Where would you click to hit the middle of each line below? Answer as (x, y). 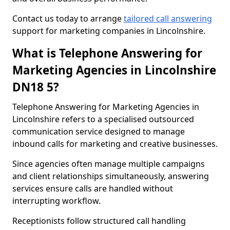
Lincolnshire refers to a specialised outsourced (103, 119)
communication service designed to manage (99, 131)
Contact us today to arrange (68, 18)
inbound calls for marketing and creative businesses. (115, 144)
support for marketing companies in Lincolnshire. (109, 31)
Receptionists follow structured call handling (99, 221)
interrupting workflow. (56, 201)
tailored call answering (168, 18)
